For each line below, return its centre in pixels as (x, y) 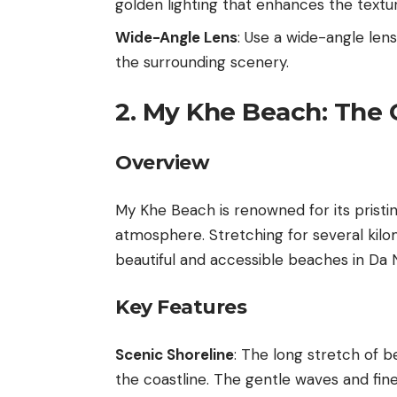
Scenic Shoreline (175, 355)
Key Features (181, 307)
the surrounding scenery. (202, 62)
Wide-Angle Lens (176, 37)
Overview (162, 162)
